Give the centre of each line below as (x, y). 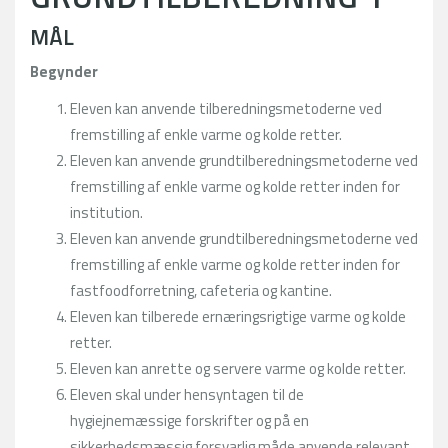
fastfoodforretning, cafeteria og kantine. (201, 290)
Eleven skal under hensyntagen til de (187, 394)
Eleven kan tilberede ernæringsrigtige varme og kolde (238, 316)
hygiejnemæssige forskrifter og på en (189, 420)
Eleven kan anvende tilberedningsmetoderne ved (226, 108)
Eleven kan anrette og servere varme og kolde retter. (238, 368)
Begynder (64, 71)
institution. (106, 212)
